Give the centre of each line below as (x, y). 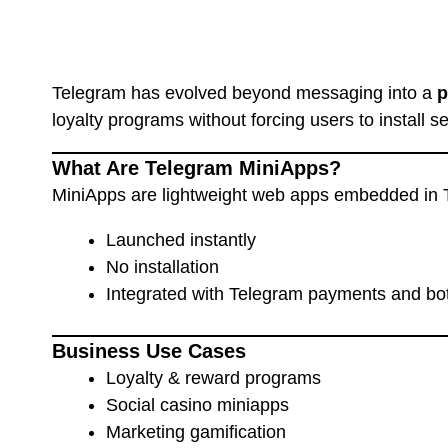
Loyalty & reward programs (213, 377)
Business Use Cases (149, 350)
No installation (162, 266)
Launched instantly (181, 239)
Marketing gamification (196, 431)
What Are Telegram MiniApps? (196, 167)
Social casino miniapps (197, 404)
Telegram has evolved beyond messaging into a (244, 92)
